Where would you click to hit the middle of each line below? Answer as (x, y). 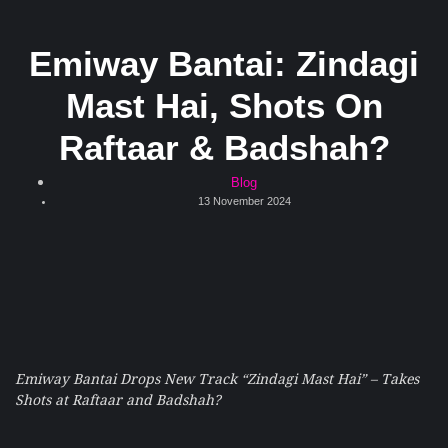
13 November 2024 (244, 201)
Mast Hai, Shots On (224, 105)
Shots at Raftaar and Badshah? (118, 398)
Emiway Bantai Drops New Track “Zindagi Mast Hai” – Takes (217, 377)
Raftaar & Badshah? (224, 147)
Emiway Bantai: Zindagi (224, 63)
